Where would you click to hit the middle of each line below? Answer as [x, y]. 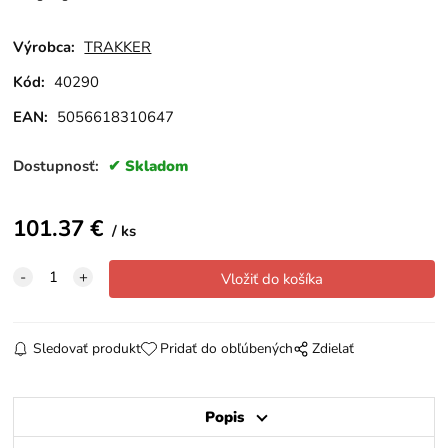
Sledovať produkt [86, 349]
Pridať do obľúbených [226, 349]
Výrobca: [44, 46]
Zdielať [333, 349]
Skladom [157, 165]
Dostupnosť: [58, 165]
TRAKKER [118, 46]
